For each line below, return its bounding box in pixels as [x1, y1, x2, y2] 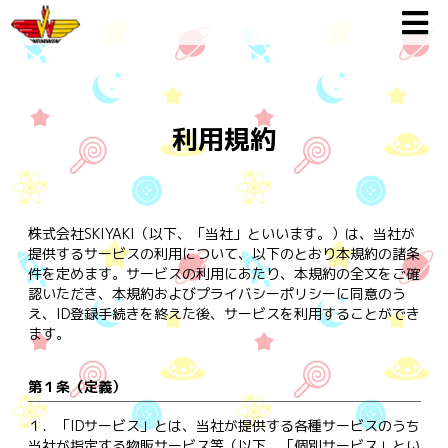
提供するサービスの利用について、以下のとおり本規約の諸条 [27, 243, 420, 263]
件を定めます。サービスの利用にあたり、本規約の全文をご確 [27, 263, 420, 283]
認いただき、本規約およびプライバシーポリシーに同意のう [27, 283, 406, 303]
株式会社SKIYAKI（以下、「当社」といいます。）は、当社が [27, 223, 415, 243]
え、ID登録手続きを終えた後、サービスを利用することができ [27, 303, 420, 323]
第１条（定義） [27, 376, 126, 396]
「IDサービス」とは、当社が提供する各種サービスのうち [55, 415, 420, 435]
